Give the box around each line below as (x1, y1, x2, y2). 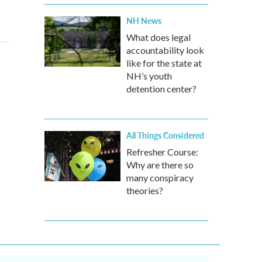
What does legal (126, 32, 191, 43)
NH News (126, 15, 161, 26)
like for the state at (126, 57, 202, 68)
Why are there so (126, 159, 194, 170)
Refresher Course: (126, 146, 198, 157)
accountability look (126, 44, 204, 56)
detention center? (126, 83, 196, 94)
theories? (126, 185, 163, 196)
